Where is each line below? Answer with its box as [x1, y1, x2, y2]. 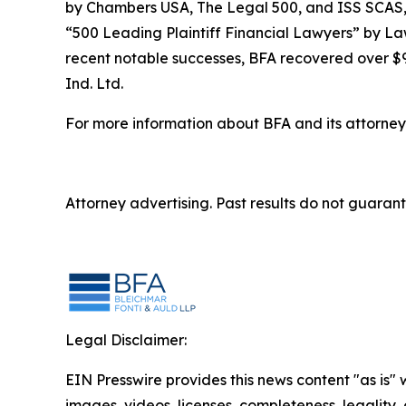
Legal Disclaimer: [65, 330, 187, 349]
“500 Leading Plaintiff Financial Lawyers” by [65, 23, 384, 42]
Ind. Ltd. [65, 73, 123, 92]
